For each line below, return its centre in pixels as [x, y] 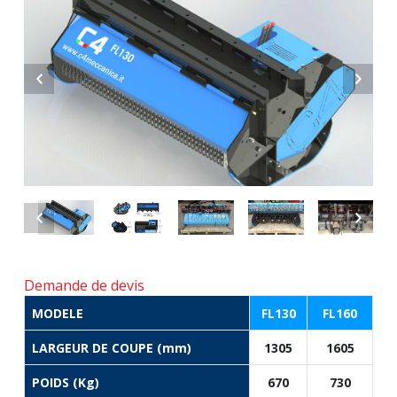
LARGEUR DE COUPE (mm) [112, 348]
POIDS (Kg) [66, 383]
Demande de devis [84, 286]
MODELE [58, 314]
